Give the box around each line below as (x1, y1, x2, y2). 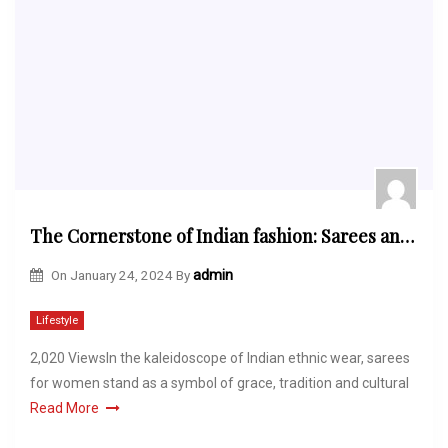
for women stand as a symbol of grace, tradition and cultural (30, 375, 409, 392)
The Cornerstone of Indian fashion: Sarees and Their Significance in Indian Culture (400, 224, 414, 249)
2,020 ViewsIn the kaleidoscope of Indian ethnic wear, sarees (30, 350, 410, 367)
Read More (30, 400, 99, 417)
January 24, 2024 (69, 266, 173, 283)
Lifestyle (36, 314, 78, 328)
